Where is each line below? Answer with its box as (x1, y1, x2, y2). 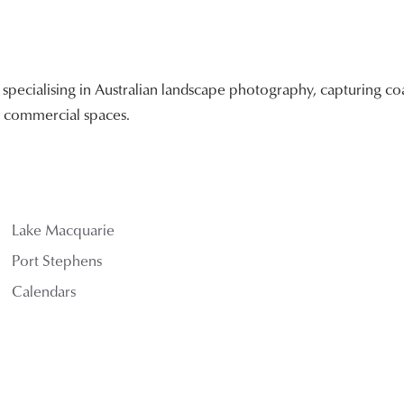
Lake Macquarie (12, 217, 115, 241)
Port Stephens (12, 248, 103, 271)
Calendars (12, 279, 77, 302)
